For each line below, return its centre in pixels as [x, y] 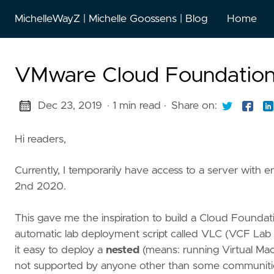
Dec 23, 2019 [70, 106]
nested [123, 250]
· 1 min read [134, 106]
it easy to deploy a [60, 250]
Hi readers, [40, 139]
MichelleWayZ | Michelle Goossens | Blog [111, 19]
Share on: [194, 106]
